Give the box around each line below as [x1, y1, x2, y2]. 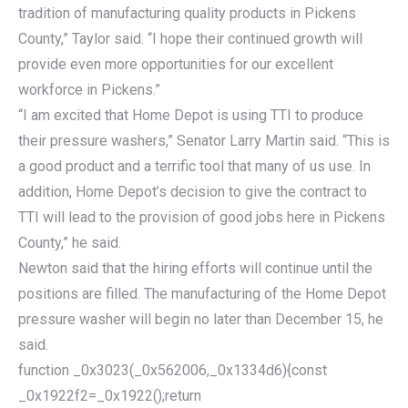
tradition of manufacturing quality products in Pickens [18, 5, 356, 23]
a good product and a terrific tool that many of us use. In [18, 158, 371, 176]
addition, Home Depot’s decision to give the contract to [18, 183, 367, 201]
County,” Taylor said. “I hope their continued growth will [18, 30, 362, 48]
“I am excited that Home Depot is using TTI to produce [18, 107, 363, 125]
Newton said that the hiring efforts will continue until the [18, 260, 372, 278]
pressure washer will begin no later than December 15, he [18, 311, 383, 329]
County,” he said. [18, 234, 121, 252]
